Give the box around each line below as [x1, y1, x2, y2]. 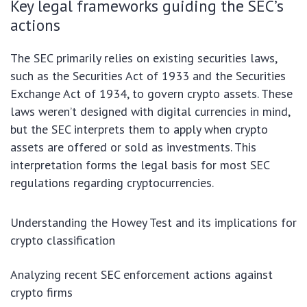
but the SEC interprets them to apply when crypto [10, 121, 268, 137]
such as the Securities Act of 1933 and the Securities [10, 67, 286, 84]
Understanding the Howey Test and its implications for [10, 214, 297, 230]
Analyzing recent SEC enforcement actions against [10, 266, 273, 282]
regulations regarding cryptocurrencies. [10, 174, 214, 191]
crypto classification [10, 232, 115, 248]
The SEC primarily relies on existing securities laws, [10, 49, 277, 66]
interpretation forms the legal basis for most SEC [10, 156, 269, 173]
